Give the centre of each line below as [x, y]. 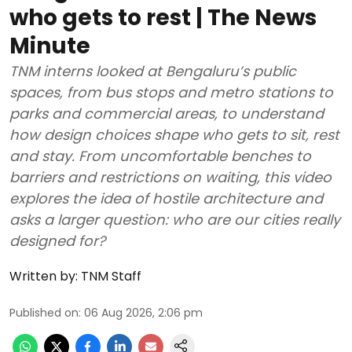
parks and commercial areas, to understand [167, 114]
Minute [50, 46]
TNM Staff [111, 276]
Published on [44, 313]
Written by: [44, 276]
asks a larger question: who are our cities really [175, 220]
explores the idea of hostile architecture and [166, 198]
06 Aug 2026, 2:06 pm [143, 313]
